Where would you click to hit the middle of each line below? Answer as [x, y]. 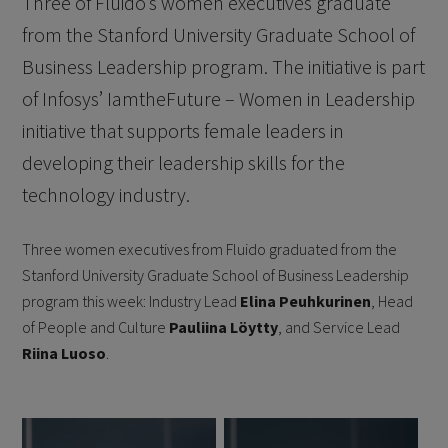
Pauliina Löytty [224, 327]
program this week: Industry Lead [131, 301]
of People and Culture [96, 327]
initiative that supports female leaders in [183, 130]
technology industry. [106, 194]
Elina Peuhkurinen [306, 301]
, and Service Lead [339, 327]
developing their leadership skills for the [184, 162]
